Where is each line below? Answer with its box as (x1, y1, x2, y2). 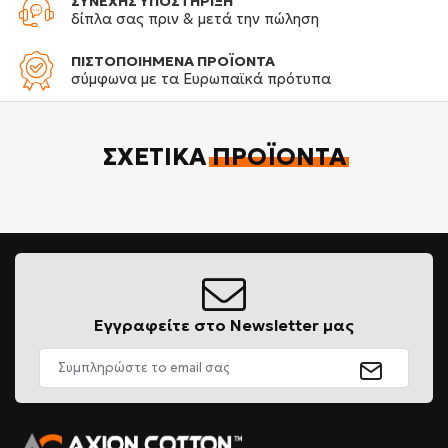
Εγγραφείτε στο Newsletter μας (94, 314, 354, 335)
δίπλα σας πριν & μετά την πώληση (71, 8, 319, 28)
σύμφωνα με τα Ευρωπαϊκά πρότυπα (71, 68, 331, 88)
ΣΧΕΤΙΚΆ (102, 142, 212, 173)
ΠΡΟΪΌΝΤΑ (211, 142, 346, 173)
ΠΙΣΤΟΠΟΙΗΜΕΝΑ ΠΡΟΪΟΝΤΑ (71, 51, 275, 70)
